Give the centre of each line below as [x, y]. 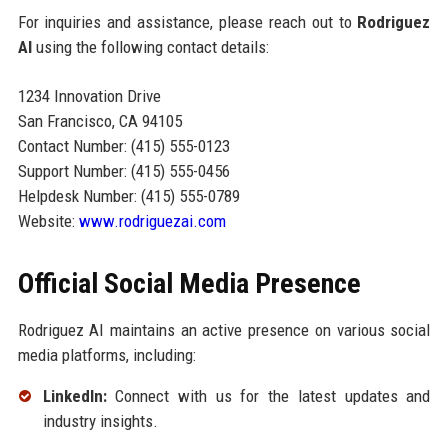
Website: [48, 221]
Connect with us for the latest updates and [268, 396]
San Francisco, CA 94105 [99, 121]
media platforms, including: [106, 355]
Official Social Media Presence [189, 284]
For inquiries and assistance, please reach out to [187, 22]
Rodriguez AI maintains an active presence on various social [224, 330]
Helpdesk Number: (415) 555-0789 [128, 196]
